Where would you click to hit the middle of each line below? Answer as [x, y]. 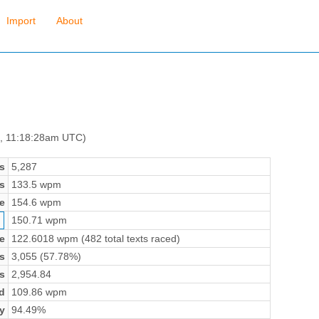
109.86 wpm [39, 292]
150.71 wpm [39, 220]
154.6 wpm [36, 202]
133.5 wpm [36, 184]
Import [21, 21]
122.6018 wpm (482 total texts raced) [95, 238]
